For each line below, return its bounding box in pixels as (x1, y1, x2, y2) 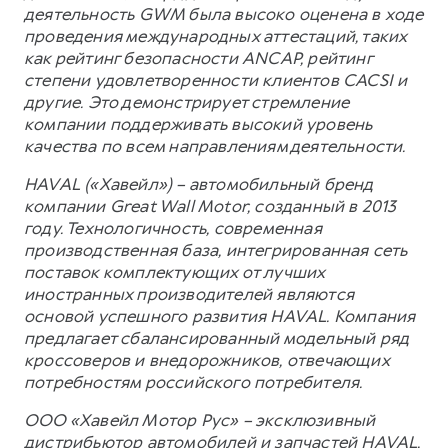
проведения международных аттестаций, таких (24, 24, 407, 47)
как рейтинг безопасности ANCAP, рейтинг (24, 46, 372, 69)
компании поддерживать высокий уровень (24, 112, 373, 135)
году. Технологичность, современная (24, 216, 322, 239)
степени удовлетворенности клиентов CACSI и (24, 68, 408, 91)
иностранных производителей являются (24, 282, 355, 305)
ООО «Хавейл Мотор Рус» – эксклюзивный (24, 408, 376, 431)
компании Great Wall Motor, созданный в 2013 (24, 194, 397, 217)
